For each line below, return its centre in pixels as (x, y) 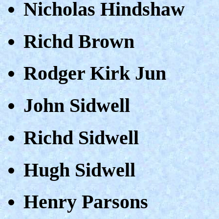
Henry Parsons (86, 202)
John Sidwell (77, 106)
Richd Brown (79, 41)
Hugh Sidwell (79, 170)
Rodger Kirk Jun (95, 73)
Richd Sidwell (81, 137)
